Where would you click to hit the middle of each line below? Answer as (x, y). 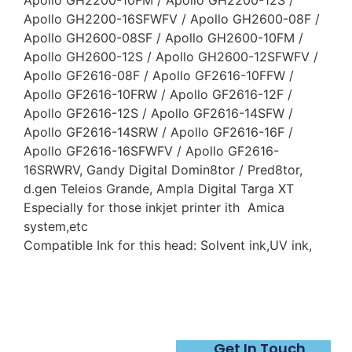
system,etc (56, 227)
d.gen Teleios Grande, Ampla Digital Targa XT (159, 189)
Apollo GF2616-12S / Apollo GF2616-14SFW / (158, 114)
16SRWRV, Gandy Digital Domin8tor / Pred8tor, (163, 170)
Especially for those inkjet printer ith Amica (156, 208)
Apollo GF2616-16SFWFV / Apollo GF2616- (151, 151)
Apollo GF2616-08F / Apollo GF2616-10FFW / (159, 76)
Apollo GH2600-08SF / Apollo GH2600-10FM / (163, 38)
